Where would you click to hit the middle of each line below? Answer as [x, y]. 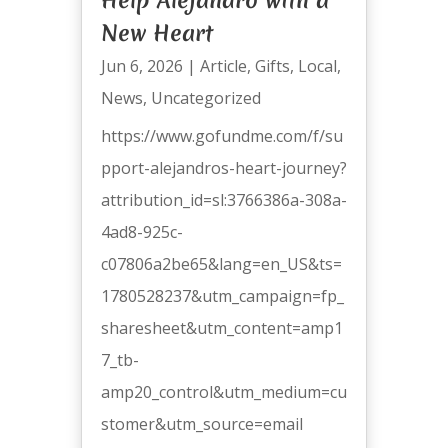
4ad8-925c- [141, 231]
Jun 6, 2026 [141, 65]
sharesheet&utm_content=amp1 [221, 327]
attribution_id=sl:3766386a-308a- [223, 199]
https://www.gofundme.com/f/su [221, 135]
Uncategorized [205, 97]
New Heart [156, 32]
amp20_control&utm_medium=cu [223, 391]
